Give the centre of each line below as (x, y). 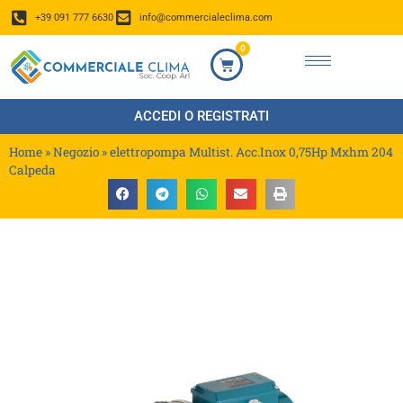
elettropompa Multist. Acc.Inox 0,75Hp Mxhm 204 (251, 152)
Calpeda (32, 170)
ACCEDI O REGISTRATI (201, 116)
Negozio (76, 152)
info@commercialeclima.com (206, 17)
